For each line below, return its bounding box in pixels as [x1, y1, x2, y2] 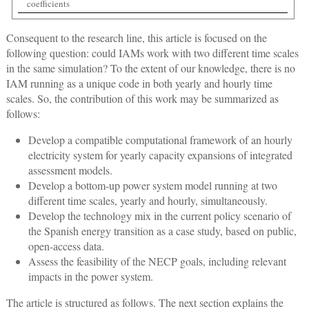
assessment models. [28, 163, 112, 178]
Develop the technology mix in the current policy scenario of [28, 208, 291, 223]
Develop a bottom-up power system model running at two [28, 178, 277, 193]
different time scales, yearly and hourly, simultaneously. [28, 193, 268, 208]
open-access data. [28, 239, 104, 254]
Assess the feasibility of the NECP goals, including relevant [28, 254, 286, 269]
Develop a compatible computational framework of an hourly [28, 132, 292, 148]
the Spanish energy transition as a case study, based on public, [28, 223, 297, 239]
